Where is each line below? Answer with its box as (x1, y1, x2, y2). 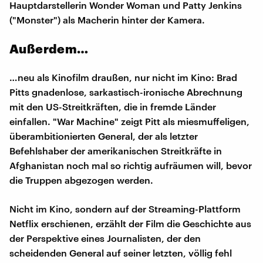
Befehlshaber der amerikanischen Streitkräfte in (9, 144, 222, 156)
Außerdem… (9, 41, 89, 56)
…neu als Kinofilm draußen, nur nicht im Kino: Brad (9, 71, 237, 83)
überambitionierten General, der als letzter (9, 130, 198, 141)
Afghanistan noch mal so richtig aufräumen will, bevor (9, 159, 252, 171)
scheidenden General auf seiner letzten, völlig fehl (9, 247, 232, 258)
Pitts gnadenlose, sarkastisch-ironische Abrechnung (9, 86, 242, 97)
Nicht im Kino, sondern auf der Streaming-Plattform (9, 203, 241, 214)
